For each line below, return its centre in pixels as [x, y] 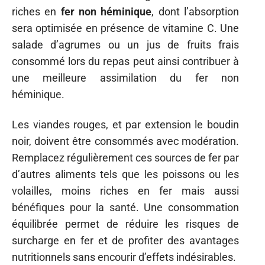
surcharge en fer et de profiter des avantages [125, 240]
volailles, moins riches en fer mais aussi [125, 190]
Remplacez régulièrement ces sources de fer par [125, 157]
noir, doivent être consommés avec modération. [125, 141]
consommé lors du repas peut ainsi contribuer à [125, 61]
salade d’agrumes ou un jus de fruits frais [125, 45]
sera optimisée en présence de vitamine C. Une [125, 28]
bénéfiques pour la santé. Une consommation [125, 207]
